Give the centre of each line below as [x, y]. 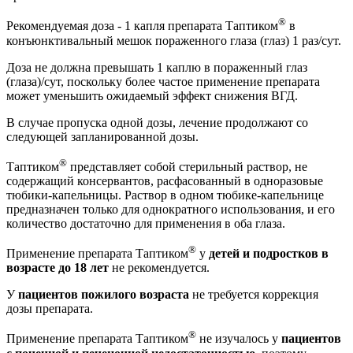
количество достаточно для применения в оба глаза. [146, 223]
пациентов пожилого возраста [104, 295]
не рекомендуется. [159, 268]
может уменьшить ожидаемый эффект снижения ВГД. [152, 95]
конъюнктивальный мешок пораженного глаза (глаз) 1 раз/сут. [174, 40]
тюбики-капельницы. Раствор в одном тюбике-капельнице [165, 195]
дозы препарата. [50, 309]
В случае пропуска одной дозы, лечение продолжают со [157, 122]
